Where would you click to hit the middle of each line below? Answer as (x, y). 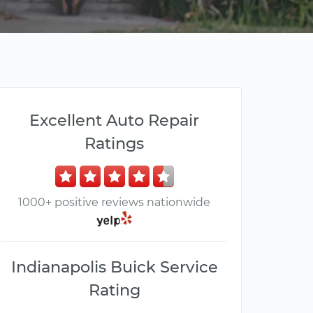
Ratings (114, 143)
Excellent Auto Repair (114, 120)
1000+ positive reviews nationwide (114, 202)
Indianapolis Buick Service (114, 267)
